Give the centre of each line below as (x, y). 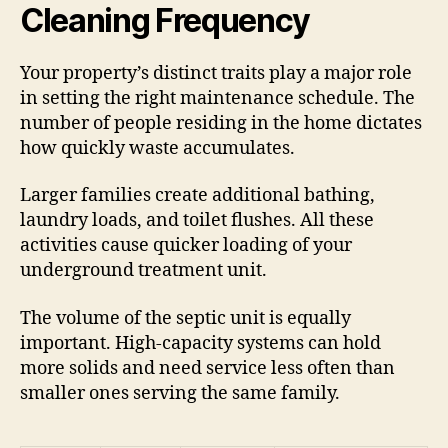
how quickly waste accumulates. (157, 148)
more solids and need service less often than (207, 368)
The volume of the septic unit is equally (185, 318)
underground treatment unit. (143, 271)
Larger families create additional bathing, (197, 196)
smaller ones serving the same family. (180, 393)
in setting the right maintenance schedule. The (217, 98)
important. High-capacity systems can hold (200, 343)
